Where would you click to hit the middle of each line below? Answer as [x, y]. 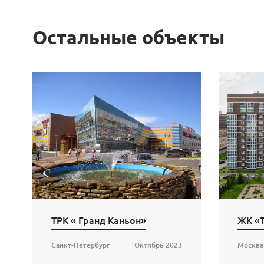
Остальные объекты [128, 37]
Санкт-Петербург [80, 245]
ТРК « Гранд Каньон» [99, 220]
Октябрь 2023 [158, 245]
